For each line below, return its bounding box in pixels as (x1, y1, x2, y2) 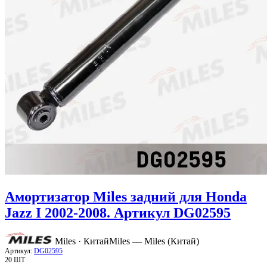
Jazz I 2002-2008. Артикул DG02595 (5, 204, 231, 221)
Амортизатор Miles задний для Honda (5, 188, 247, 204)
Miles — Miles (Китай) (109, 236, 199, 247)
